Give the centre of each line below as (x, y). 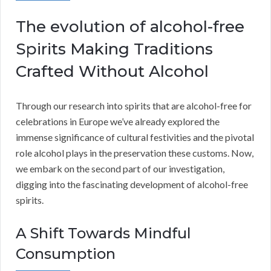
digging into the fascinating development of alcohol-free (132, 184)
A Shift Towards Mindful (103, 233)
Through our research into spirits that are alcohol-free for (134, 106)
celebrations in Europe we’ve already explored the (118, 122)
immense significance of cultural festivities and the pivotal (135, 137)
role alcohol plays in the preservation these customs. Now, (135, 153)
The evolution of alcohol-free (130, 27)
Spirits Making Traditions (114, 49)
